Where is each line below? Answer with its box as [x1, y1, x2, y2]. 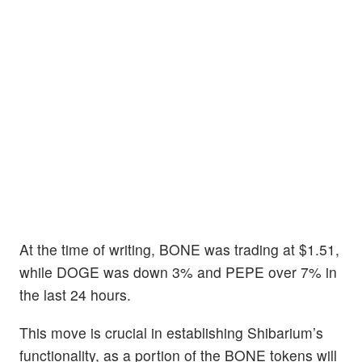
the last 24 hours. [19, 284, 131, 305]
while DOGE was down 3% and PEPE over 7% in [19, 262, 337, 283]
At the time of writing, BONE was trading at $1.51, [19, 239, 339, 260]
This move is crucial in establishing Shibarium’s [19, 322, 323, 343]
